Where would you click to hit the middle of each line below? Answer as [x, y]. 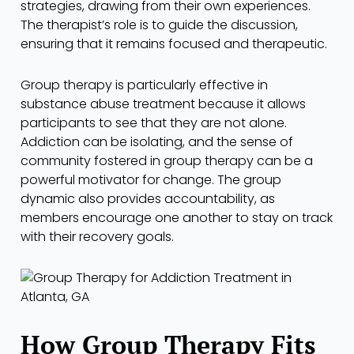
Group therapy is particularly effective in [144, 85]
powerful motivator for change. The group [151, 179]
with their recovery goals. [97, 236]
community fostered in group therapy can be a [167, 160]
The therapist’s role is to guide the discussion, [159, 24]
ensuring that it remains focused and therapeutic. [174, 43]
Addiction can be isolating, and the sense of [157, 141]
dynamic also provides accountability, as [148, 198]
